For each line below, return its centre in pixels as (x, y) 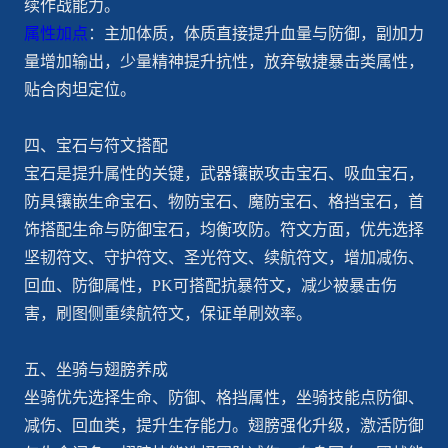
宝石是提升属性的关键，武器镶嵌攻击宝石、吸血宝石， (223, 174)
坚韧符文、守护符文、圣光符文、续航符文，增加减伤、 (223, 258)
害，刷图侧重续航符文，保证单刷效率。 (167, 314)
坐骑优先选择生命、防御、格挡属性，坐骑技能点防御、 (223, 398)
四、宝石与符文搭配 (95, 146)
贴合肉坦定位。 (79, 90)
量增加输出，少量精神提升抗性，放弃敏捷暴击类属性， (223, 62)
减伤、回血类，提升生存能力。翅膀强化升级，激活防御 (223, 426)
